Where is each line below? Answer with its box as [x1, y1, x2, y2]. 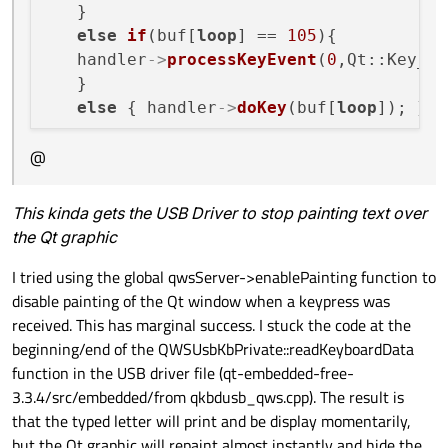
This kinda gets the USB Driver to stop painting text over [12, 201, 427, 226]
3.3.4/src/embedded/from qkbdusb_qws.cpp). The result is [12, 385, 404, 410]
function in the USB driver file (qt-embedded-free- [12, 361, 354, 386]
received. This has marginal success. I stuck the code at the [12, 313, 411, 338]
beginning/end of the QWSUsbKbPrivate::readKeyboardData [12, 337, 414, 362]
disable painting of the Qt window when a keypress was [12, 289, 390, 314]
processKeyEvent [167, 50, 317, 70]
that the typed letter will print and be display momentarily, [12, 409, 411, 434]
